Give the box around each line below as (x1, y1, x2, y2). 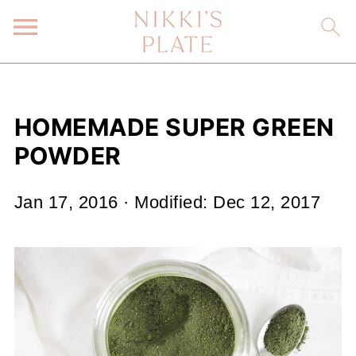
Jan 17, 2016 (14, 192, 118, 212)
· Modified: (118, 192, 214, 212)
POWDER (14, 141, 122, 170)
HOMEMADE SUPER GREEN (14, 113, 335, 141)
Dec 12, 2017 (213, 192, 321, 212)
